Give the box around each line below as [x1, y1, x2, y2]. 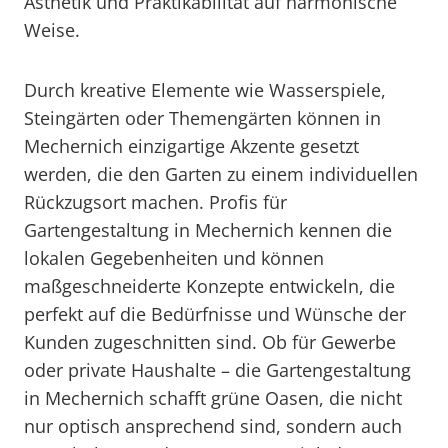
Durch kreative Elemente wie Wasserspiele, [24, 78, 386, 102]
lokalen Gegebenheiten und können [24, 246, 324, 270]
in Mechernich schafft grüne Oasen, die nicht [24, 386, 402, 410]
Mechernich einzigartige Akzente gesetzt [24, 134, 359, 158]
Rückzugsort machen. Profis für [24, 190, 287, 214]
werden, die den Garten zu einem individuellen [24, 162, 418, 186]
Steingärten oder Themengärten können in [24, 106, 381, 130]
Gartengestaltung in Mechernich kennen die [24, 218, 392, 242]
